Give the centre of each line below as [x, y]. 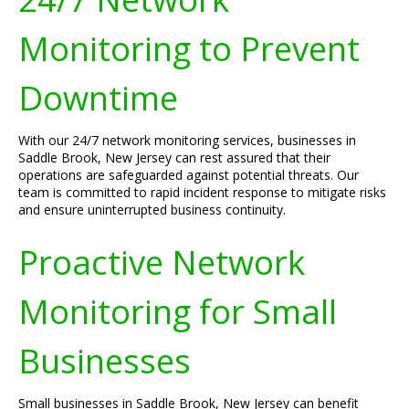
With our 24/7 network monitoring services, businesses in [187, 140]
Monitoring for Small [178, 311]
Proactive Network [162, 262]
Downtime [98, 98]
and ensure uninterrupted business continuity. [152, 210]
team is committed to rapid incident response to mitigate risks [202, 192]
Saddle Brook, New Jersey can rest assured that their [174, 157]
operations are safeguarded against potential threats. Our [189, 175]
